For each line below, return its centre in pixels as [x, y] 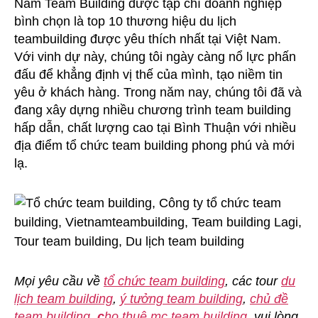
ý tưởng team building [181, 299]
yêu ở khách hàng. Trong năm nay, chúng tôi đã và [158, 92]
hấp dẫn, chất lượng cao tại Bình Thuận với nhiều [155, 128]
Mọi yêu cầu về [59, 281]
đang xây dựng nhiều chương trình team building [153, 110]
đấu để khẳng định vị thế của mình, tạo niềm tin [148, 75]
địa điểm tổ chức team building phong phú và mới [154, 146]
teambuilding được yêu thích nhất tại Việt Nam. [148, 39]
